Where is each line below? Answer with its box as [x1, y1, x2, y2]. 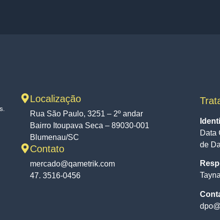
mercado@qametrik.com [29, 160, 115, 168]
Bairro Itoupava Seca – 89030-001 [29, 121, 149, 130]
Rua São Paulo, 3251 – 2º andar [29, 110, 143, 118]
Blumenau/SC [29, 133, 79, 142]
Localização [29, 93, 81, 105]
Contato [29, 143, 64, 155]
